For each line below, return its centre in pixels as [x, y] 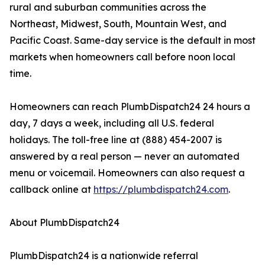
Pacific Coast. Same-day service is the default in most [132, 41]
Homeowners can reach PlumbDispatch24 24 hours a [130, 107]
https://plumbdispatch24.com [161, 190]
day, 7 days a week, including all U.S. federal [112, 123]
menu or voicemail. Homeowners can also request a [127, 173]
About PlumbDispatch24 [64, 223]
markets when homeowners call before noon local [122, 57]
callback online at [51, 190]
